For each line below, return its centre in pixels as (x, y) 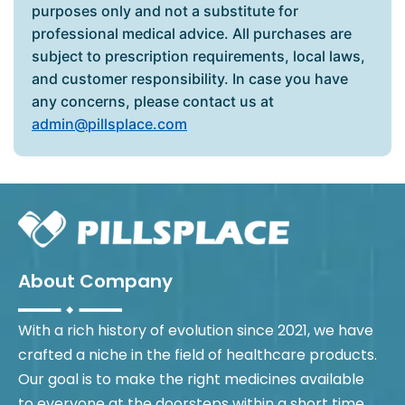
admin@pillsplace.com (109, 124)
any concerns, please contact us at (153, 102)
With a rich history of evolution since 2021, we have (196, 331)
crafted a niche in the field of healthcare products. (198, 355)
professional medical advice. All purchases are (192, 34)
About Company (95, 282)
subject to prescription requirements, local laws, (198, 57)
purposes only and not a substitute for (165, 11)
